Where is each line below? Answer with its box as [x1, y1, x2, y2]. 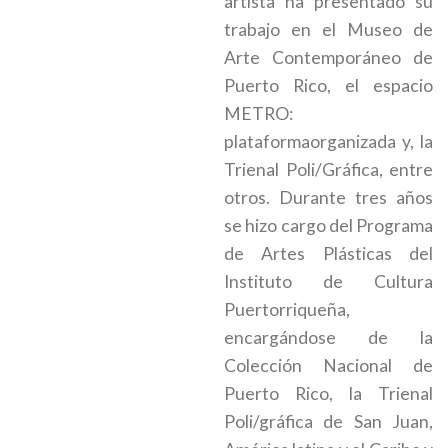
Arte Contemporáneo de [224, 47, 433, 68]
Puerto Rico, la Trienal [224, 383, 433, 404]
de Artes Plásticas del [224, 243, 433, 264]
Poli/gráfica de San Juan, [224, 411, 433, 432]
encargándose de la [224, 327, 433, 348]
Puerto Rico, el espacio [224, 75, 433, 96]
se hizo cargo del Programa [224, 215, 433, 236]
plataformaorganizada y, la [224, 131, 433, 152]
